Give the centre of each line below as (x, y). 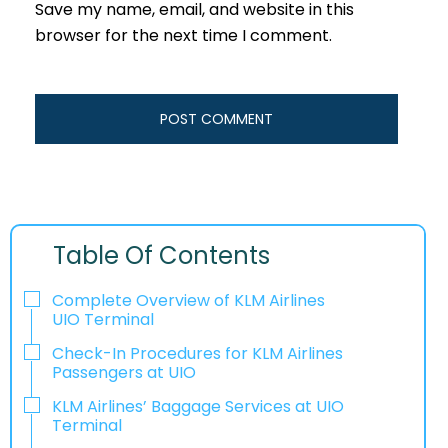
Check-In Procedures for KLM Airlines (197, 353)
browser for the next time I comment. (183, 36)
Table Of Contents (162, 256)
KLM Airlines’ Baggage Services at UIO (198, 406)
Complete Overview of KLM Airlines (188, 301)
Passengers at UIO (124, 372)
